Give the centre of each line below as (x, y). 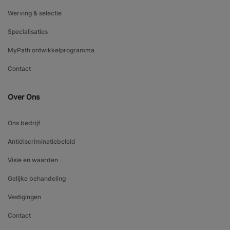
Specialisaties (28, 32)
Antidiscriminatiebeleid (42, 142)
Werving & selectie (35, 13)
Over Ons (24, 97)
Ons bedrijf (24, 123)
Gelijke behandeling (37, 179)
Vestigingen (24, 197)
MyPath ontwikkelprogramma (51, 50)
